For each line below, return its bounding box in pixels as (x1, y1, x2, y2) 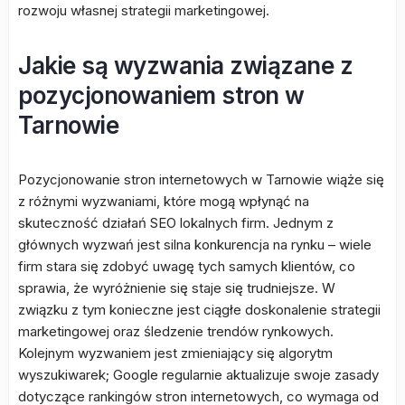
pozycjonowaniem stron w (18, 81, 305, 109)
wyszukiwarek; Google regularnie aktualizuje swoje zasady (18, 366, 379, 383)
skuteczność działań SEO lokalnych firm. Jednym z (18, 214, 334, 231)
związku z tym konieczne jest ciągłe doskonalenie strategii (18, 301, 381, 318)
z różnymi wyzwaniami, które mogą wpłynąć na (18, 193, 309, 210)
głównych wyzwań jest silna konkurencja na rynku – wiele (18, 236, 372, 253)
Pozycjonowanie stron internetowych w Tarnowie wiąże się (18, 171, 384, 188)
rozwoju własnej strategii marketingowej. (18, 2, 269, 19)
